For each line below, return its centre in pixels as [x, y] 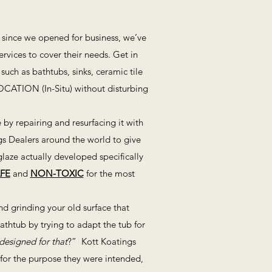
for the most [109, 173]
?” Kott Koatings [101, 241]
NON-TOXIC [57, 173]
